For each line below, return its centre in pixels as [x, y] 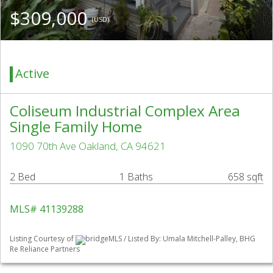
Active [32, 74]
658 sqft [246, 177]
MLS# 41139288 [47, 209]
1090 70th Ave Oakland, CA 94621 [88, 146]
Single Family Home [76, 127]
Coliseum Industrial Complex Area [125, 111]
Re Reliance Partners [45, 249]
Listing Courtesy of [43, 239]
